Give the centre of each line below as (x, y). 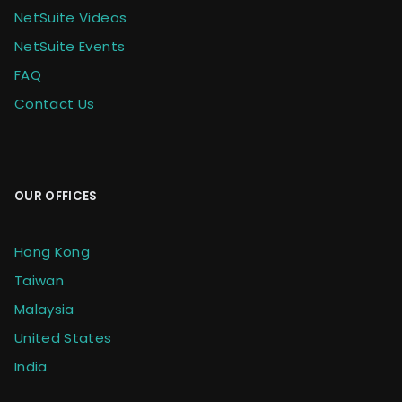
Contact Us (55, 104)
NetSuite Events (70, 47)
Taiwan (39, 281)
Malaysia (44, 310)
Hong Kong (52, 252)
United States (63, 338)
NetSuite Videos (71, 18)
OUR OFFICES (56, 197)
